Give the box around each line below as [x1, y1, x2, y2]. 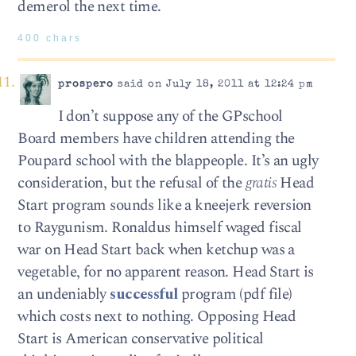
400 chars [17, 33, 83, 43]
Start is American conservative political [17, 327, 264, 350]
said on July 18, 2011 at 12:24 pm [113, 79, 314, 91]
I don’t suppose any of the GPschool [57, 104, 283, 128]
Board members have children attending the [17, 126, 295, 150]
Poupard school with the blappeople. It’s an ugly [17, 149, 319, 172]
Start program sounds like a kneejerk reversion [17, 193, 311, 217]
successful [110, 282, 178, 306]
